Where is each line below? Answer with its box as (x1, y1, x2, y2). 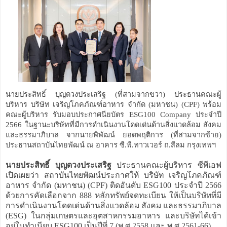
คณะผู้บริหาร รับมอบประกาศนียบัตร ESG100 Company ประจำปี (6, 110, 221, 119)
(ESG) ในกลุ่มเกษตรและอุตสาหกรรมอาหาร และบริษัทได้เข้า (6, 211, 221, 220)
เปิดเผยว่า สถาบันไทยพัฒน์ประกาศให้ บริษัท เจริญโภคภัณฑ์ (6, 170, 221, 179)
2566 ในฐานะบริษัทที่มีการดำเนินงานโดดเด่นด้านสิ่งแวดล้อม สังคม (6, 120, 221, 129)
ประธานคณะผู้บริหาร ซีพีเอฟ (111, 160, 222, 169)
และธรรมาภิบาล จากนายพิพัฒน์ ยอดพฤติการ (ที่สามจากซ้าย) (6, 130, 221, 139)
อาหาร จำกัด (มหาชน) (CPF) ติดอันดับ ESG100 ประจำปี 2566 (6, 180, 221, 190)
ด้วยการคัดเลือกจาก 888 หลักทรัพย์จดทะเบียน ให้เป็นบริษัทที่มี (6, 191, 221, 200)
